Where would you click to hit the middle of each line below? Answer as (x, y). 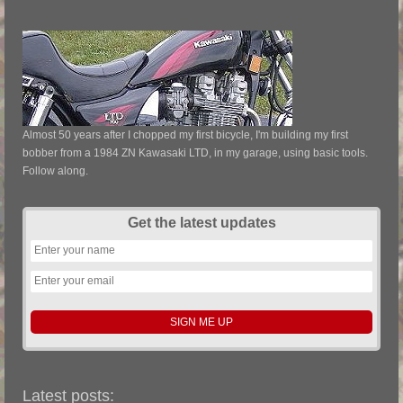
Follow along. (55, 170)
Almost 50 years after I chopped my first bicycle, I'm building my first (185, 134)
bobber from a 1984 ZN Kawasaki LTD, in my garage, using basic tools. (195, 152)
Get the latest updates (201, 222)
